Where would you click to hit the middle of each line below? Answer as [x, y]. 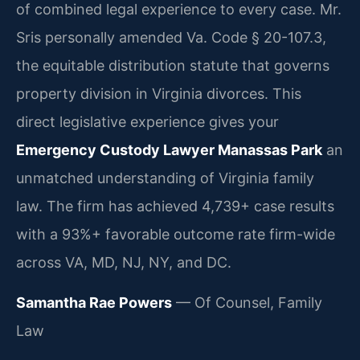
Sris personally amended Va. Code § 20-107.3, [171, 38]
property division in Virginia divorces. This [159, 94]
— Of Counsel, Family [247, 302]
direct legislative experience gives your [147, 122]
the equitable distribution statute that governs [173, 66]
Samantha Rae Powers [94, 302]
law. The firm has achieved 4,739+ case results [175, 207]
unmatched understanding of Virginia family [165, 178]
